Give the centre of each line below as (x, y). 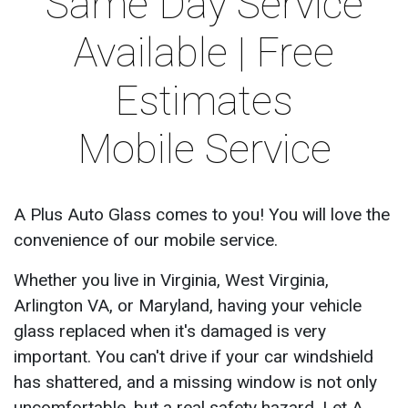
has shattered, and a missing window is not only (195, 382)
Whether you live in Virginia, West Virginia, (171, 280)
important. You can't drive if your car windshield (194, 357)
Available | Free (204, 52)
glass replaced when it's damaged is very (170, 331)
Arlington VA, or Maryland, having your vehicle (188, 306)
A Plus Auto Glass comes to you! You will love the (202, 214)
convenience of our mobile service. (146, 240)
